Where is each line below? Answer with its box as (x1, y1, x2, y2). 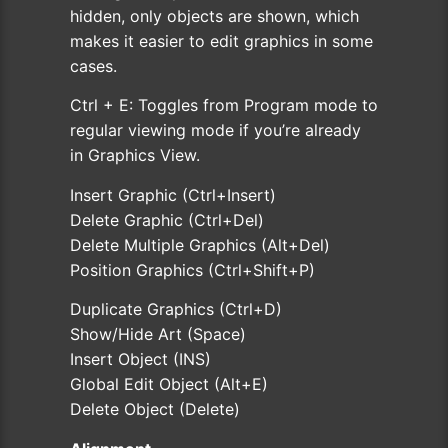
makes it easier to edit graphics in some (70, 30, 373, 51)
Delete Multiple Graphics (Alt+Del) (70, 234, 330, 255)
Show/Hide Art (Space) (70, 324, 246, 345)
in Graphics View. (70, 145, 200, 166)
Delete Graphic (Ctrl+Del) (70, 209, 264, 230)
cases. (70, 55, 117, 76)
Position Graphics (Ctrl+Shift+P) (70, 259, 315, 280)
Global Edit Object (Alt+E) (70, 374, 268, 395)
